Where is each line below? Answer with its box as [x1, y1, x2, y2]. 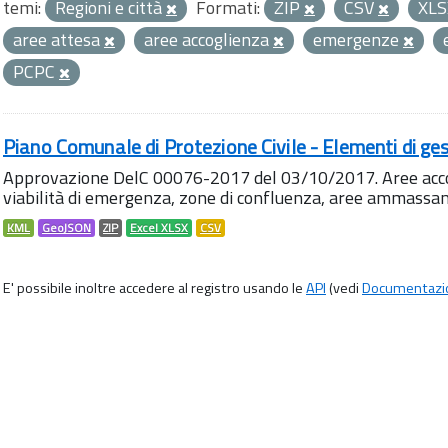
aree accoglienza [144, 26, 273, 53]
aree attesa [13, 26, 104, 53]
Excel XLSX [130, 219, 188, 237]
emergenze [313, 26, 403, 53]
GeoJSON [42, 219, 91, 237]
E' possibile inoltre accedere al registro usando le [3, 277, 306, 299]
